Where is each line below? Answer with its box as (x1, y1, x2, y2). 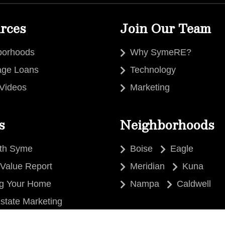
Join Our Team (120, 18, 211, 39)
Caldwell (177, 179, 211, 189)
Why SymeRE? (130, 47, 191, 58)
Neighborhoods (120, 115, 214, 135)
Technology (130, 65, 176, 75)
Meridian (130, 161, 165, 172)
